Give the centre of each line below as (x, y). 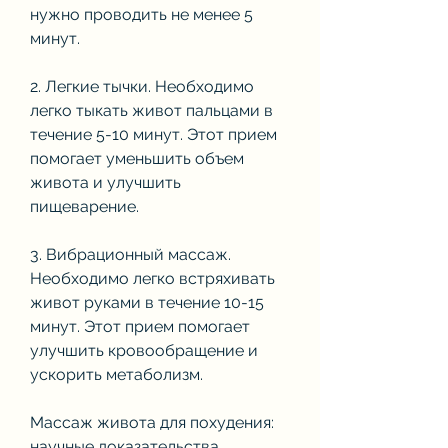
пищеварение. (84, 206)
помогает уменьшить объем (137, 158)
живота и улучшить (105, 182)
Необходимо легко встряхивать (152, 278)
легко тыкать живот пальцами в (151, 110)
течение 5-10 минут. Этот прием (153, 134)
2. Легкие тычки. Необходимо (142, 86)
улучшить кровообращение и (144, 350)
